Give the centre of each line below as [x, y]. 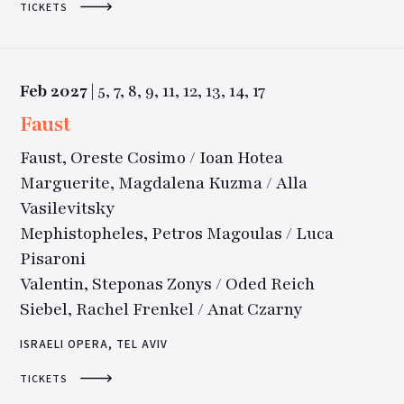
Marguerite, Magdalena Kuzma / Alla [164, 184]
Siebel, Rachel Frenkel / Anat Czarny [161, 310]
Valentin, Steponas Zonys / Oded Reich [168, 285]
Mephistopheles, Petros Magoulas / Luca [177, 234]
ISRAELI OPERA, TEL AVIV [94, 345]
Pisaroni [53, 259]
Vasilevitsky [68, 209]
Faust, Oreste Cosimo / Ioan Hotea [152, 158]
